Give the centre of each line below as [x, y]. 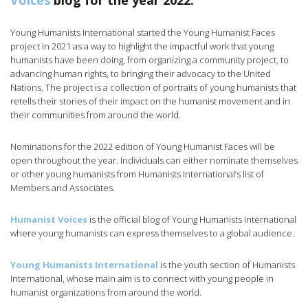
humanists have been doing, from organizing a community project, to [150, 60]
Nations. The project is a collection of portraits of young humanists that [153, 88]
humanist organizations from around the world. [106, 293]
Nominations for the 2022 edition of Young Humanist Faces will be [143, 147]
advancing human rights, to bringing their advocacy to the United [141, 74]
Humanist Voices [49, 220]
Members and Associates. [63, 188]
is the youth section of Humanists [227, 265]
